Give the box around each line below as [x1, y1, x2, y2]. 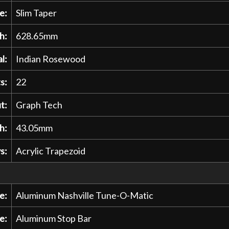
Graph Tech [15, 99, 62, 110]
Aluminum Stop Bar [15, 212, 91, 224]
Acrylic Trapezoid [15, 145, 85, 156]
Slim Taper [15, 7, 57, 18]
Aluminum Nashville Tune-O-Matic [15, 189, 153, 201]
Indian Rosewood [15, 53, 85, 64]
